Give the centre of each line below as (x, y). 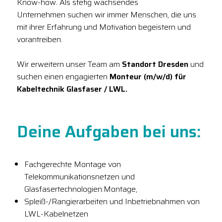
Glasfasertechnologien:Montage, (81, 189)
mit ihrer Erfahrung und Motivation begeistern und (104, 27)
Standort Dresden (155, 64)
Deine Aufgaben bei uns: (109, 132)
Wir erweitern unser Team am (69, 64)
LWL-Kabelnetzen (56, 214)
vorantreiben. (40, 40)
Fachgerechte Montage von (73, 165)
